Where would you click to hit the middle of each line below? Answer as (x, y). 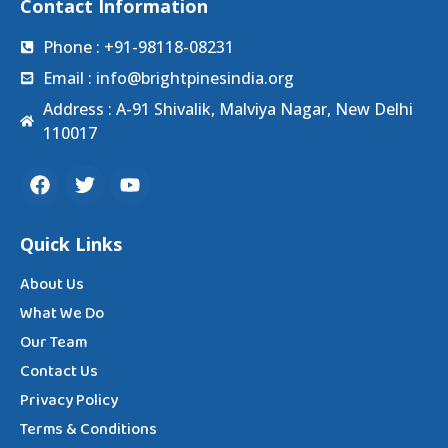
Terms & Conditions (88, 429)
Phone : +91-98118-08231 (138, 46)
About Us (52, 284)
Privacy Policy (69, 400)
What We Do (62, 313)
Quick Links (71, 243)
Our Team (53, 342)
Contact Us (59, 371)
